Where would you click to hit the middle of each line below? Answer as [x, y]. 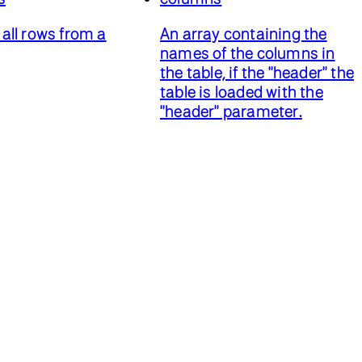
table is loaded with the [242, 91]
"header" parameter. [231, 111]
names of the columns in [248, 53]
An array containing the [244, 33]
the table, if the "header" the [257, 72]
